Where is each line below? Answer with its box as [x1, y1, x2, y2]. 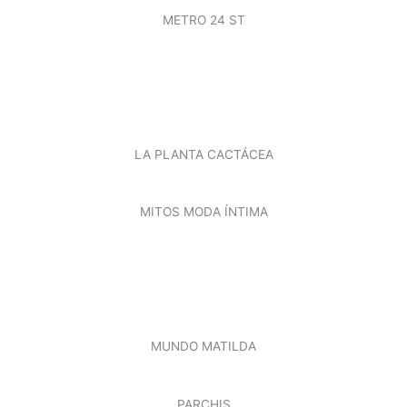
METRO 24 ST [162, 12, 245, 27]
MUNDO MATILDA [151, 339, 256, 354]
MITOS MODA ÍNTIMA [139, 204, 268, 220]
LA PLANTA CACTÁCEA [134, 146, 273, 162]
